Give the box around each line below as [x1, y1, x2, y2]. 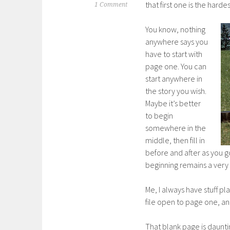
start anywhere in [145, 73, 202, 84]
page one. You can [145, 61, 206, 71]
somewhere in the [145, 123, 206, 133]
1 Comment [94, 1, 127, 8]
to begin [145, 110, 173, 121]
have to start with [145, 49, 202, 59]
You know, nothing [145, 24, 205, 34]
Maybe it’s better [145, 98, 201, 108]
